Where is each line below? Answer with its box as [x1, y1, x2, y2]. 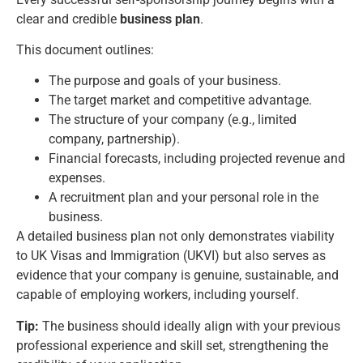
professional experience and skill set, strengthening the [16, 337, 328, 353]
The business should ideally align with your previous [39, 318, 340, 334]
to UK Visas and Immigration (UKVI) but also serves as [16, 248, 326, 264]
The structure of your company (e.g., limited [49, 112, 297, 128]
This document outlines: [16, 42, 154, 58]
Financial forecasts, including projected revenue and [49, 151, 345, 167]
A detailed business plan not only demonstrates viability [16, 228, 335, 245]
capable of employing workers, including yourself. [16, 287, 299, 303]
